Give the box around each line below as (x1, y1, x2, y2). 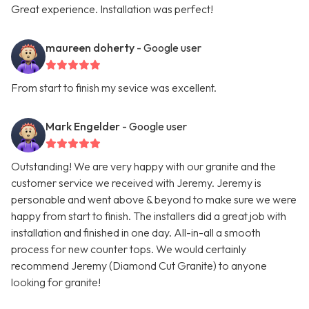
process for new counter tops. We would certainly (11, 242, 246, 257)
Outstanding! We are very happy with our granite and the (11, 159, 276, 174)
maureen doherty (46, 41, 134, 55)
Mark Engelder (46, 119, 120, 134)
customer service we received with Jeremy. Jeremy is (11, 176, 261, 190)
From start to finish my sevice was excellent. (11, 81, 217, 95)
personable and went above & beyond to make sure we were (11, 192, 297, 207)
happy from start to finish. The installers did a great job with (11, 209, 286, 223)
